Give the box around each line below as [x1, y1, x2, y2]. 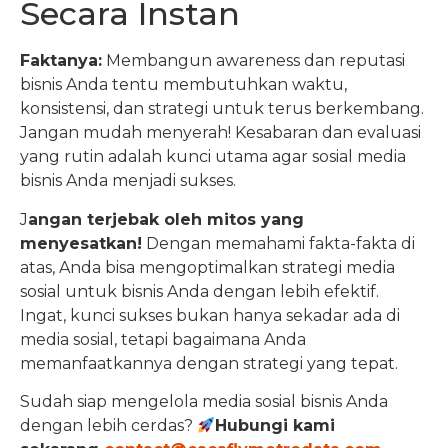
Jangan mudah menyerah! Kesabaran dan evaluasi [20, 123, 421, 143]
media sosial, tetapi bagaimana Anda [20, 329, 306, 349]
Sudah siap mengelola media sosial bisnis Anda [20, 391, 388, 411]
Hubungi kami [215, 415, 336, 435]
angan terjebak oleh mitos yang [28, 209, 304, 229]
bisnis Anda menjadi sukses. [20, 171, 236, 191]
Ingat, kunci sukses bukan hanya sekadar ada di [20, 305, 400, 325]
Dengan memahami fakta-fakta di [142, 233, 415, 253]
